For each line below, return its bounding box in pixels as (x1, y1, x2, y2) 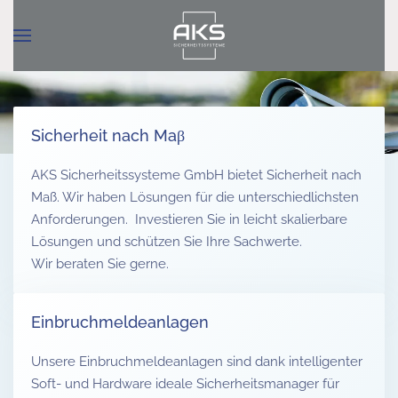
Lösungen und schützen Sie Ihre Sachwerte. (31, 234, 302, 250)
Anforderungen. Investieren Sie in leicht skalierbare (31, 211, 347, 227)
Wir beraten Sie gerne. (31, 256, 169, 272)
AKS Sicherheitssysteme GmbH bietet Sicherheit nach (31, 167, 362, 183)
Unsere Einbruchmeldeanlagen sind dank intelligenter (31, 354, 362, 370)
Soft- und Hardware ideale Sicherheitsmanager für (31, 376, 339, 392)
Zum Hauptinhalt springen (31, 33, 191, 49)
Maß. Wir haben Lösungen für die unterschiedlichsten (31, 189, 359, 205)
